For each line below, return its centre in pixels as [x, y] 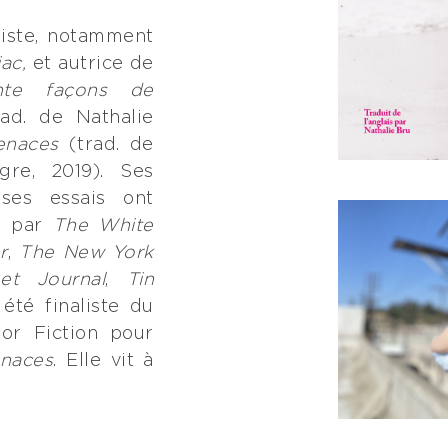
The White [103, 226]
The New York [86, 253]
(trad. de [111, 145]
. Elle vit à [103, 361]
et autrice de [90, 64]
